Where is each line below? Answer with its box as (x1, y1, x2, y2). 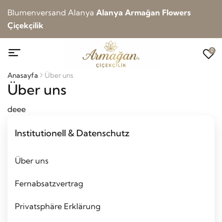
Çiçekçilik (7, 20, 44, 30)
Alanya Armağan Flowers (96, 7, 191, 17)
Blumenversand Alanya (7, 7, 96, 17)
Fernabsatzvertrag (15, 178, 83, 188)
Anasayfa (7, 71, 38, 80)
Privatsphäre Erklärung (15, 201, 101, 211)
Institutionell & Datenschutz (15, 127, 129, 139)
